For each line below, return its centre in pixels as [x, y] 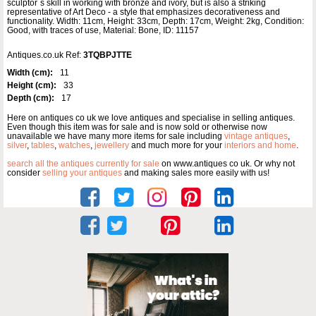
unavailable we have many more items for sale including [116, 136]
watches [74, 146]
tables [43, 146]
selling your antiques [82, 173]
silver [17, 146]
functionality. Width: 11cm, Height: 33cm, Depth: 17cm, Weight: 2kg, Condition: [156, 22]
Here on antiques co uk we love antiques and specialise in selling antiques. [151, 118]
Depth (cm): [31, 98]
